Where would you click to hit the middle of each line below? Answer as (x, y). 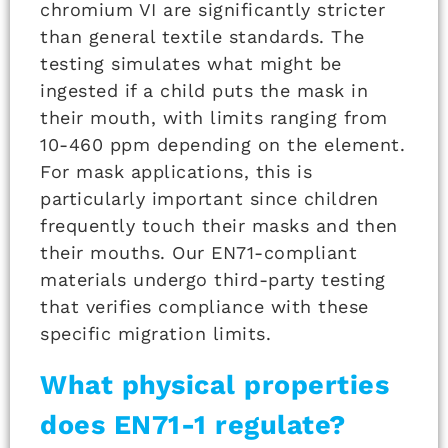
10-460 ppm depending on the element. (222, 144)
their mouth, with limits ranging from (214, 117)
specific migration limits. (155, 333)
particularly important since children (209, 198)
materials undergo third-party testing (213, 279)
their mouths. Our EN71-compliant (198, 252)
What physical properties (214, 384)
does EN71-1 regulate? (193, 424)
